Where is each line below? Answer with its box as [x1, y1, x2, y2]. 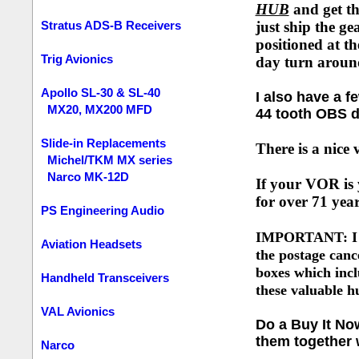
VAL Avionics [41, 305, 115, 318]
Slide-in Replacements [41, 136, 167, 150]
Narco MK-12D [47, 170, 130, 184]
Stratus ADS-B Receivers [41, 18, 182, 32]
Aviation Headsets [41, 237, 143, 251]
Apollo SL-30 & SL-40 [41, 86, 161, 99]
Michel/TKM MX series [47, 153, 173, 167]
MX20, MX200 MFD [47, 103, 153, 116]
